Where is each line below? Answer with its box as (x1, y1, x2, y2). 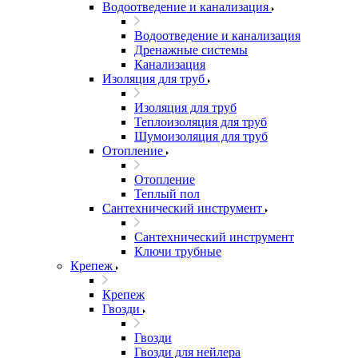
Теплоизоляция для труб (134, 115, 267, 129)
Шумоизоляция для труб (134, 129, 268, 143)
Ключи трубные (134, 245, 221, 258)
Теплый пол (134, 187, 200, 201)
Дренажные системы (134, 43, 248, 57)
